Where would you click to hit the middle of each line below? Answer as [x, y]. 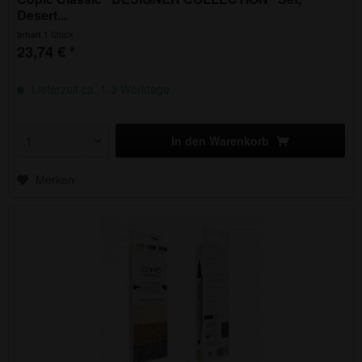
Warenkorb [240, 141]
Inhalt [31, 35]
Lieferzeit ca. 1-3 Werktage [99, 89]
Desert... [42, 15]
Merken [55, 180]
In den [189, 141]
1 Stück [59, 34]
